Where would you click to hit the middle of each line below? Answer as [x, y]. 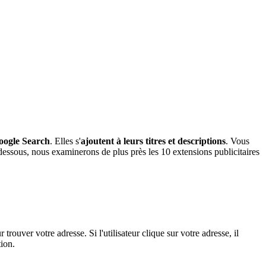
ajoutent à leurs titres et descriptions [153, 141]
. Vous [237, 141]
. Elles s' [65, 141]
